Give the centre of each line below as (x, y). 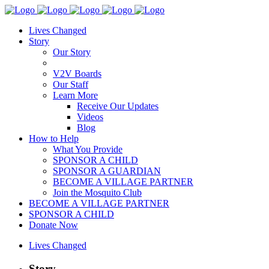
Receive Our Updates (118, 106)
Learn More (75, 95)
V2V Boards (77, 74)
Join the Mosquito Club (97, 192)
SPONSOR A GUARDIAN (107, 171)
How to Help (54, 138)
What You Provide (88, 149)
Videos (90, 117)
